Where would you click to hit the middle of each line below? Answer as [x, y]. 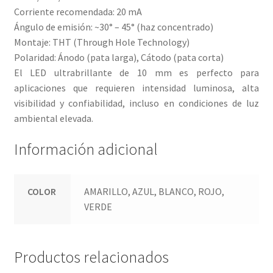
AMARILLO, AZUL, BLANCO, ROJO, [154, 192]
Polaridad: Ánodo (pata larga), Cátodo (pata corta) [119, 57]
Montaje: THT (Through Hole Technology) [101, 42]
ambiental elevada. [53, 118]
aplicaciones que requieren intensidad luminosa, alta [136, 87]
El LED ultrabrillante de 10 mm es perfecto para [136, 72]
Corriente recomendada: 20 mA [78, 11]
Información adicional [86, 149]
